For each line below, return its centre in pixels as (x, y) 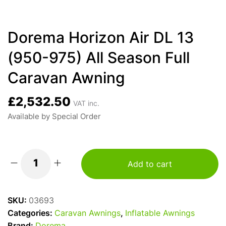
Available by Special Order (54, 117)
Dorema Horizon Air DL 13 (101, 39)
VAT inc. (86, 104)
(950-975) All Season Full (99, 59)
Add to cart (150, 165)
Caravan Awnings (88, 214)
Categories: (31, 214)
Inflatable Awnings (160, 214)
